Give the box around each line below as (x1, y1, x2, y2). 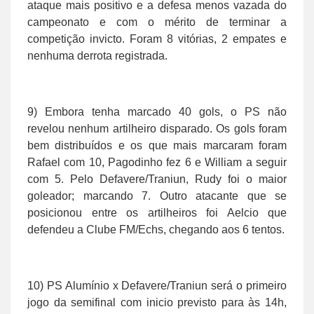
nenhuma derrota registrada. (27, 49, 168, 62)
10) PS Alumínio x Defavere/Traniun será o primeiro (27, 279, 287, 292)
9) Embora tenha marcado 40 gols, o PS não (27, 105, 287, 118)
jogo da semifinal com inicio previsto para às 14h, (27, 296, 287, 308)
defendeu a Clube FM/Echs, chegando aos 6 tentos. (27, 223, 285, 235)
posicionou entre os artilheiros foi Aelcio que (27, 206, 287, 219)
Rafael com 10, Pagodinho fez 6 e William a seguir (27, 156, 287, 168)
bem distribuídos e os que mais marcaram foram (27, 139, 287, 151)
